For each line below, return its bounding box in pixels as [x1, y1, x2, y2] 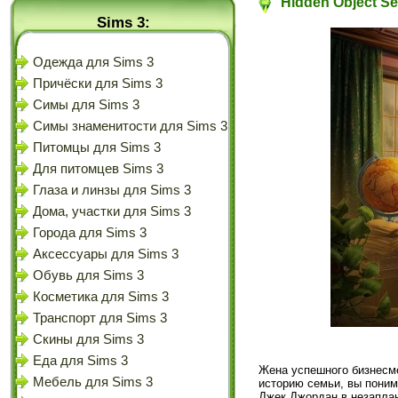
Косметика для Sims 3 [33, 290, 169, 304]
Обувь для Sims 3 [33, 268, 144, 283]
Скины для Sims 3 [33, 332, 144, 346]
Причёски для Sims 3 [33, 76, 163, 91]
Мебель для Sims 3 [33, 375, 153, 389]
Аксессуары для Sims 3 [33, 247, 179, 261]
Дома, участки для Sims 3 [33, 204, 191, 219]
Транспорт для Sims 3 [33, 311, 167, 325]
